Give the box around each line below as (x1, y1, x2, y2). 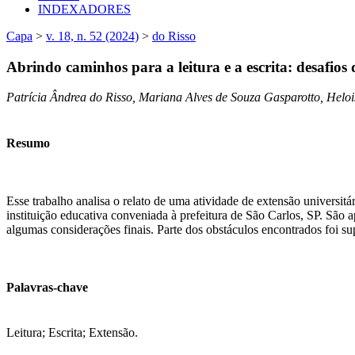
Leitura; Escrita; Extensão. (6, 326, 138, 340)
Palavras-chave (6, 281, 88, 295)
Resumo (6, 136, 50, 150)
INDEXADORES (38, 2, 131, 16)
